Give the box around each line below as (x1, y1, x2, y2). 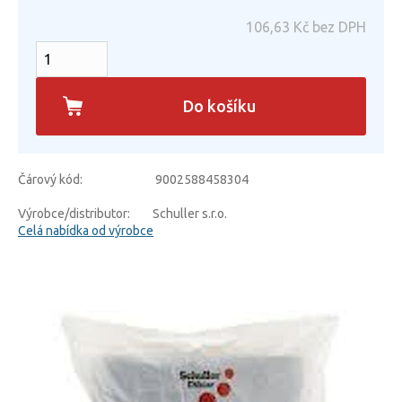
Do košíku (182, 97, 256, 116)
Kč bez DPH (290, 19, 366, 36)
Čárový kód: (18, 172, 83, 188)
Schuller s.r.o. (153, 206, 227, 222)
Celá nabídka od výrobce (18, 223, 153, 239)
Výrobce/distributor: (18, 206, 130, 222)
